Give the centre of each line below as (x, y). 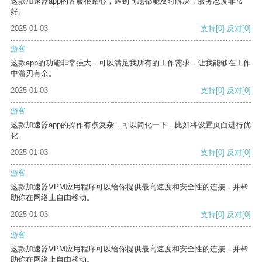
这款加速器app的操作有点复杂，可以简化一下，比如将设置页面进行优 (131, 125)
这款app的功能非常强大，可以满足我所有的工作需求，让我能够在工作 (131, 63)
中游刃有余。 (33, 74)
